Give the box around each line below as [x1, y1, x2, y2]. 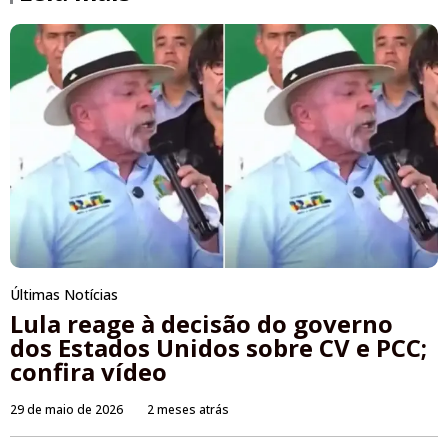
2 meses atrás [147, 401, 229, 419]
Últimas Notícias [10, 285, 118, 305]
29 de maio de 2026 [10, 401, 123, 419]
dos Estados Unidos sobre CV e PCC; [10, 331, 427, 365]
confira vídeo [10, 355, 167, 389]
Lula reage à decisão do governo [10, 307, 393, 341]
